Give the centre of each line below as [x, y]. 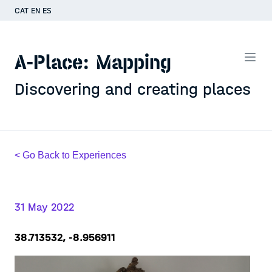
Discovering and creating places [133, 89]
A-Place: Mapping [93, 63]
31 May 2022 [44, 207]
